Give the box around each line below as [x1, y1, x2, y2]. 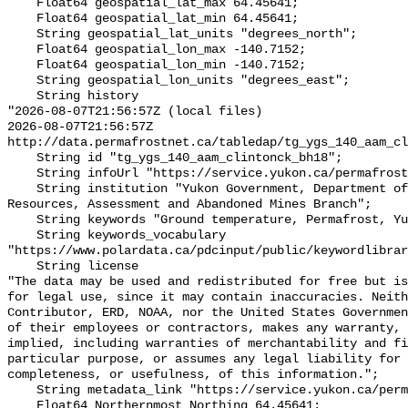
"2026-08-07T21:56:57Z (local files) [7, 105, 262, 119]
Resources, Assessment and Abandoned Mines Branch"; [7, 198, 372, 212]
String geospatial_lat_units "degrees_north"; [7, 27, 36, 42]
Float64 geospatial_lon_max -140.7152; [7, 43, 36, 57]
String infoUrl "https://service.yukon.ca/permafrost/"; [7, 167, 36, 181]
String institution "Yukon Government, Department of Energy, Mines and [7, 182, 36, 197]
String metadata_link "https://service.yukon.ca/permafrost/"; [7, 383, 36, 398]
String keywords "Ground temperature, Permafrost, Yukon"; [7, 213, 36, 228]
